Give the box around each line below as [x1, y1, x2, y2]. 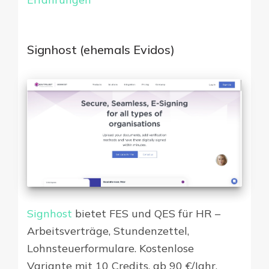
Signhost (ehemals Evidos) [27, 41, 175, 57]
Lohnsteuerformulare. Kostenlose [27, 241, 194, 256]
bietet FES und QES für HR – [72, 207, 220, 221]
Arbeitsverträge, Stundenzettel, [27, 224, 189, 238]
